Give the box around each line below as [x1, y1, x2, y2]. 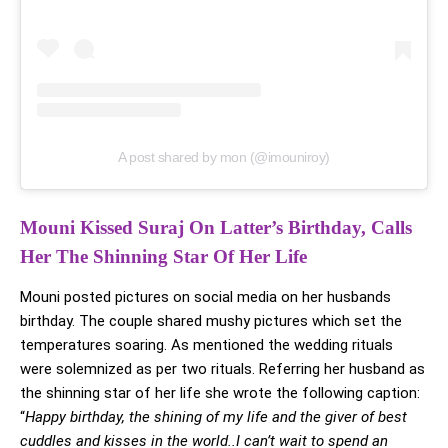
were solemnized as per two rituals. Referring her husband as [20, 360, 425, 379]
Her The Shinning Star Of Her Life [20, 246, 307, 268]
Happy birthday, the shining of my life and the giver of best [25, 408, 407, 427]
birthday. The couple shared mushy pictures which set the [20, 312, 402, 331]
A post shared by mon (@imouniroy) [118, 149, 330, 166]
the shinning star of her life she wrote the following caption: [20, 384, 420, 403]
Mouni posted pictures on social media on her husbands [20, 288, 391, 307]
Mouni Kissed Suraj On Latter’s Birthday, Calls [20, 217, 412, 239]
